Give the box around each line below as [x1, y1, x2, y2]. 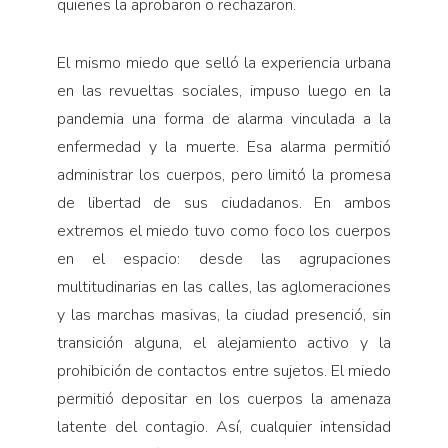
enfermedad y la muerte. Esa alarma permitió [56, 135, 392, 158]
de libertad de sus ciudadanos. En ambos [56, 191, 392, 214]
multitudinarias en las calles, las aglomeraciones [56, 275, 392, 298]
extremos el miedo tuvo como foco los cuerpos [56, 219, 392, 242]
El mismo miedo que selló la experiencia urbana [56, 51, 392, 74]
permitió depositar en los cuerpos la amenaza [56, 387, 392, 410]
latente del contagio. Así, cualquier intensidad [56, 415, 392, 438]
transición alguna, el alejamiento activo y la [56, 331, 392, 354]
